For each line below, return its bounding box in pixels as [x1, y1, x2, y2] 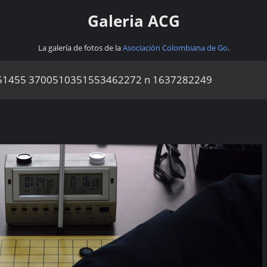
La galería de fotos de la [38, 42, 123, 53]
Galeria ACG [87, 10, 180, 32]
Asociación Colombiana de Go [122, 42, 228, 53]
